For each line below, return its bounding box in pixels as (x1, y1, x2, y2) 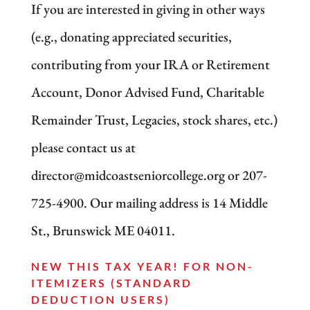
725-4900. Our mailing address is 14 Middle (30, 193, 268, 212)
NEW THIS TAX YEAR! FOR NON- (30, 259, 254, 273)
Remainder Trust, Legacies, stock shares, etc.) (30, 110, 277, 129)
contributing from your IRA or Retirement (30, 55, 270, 73)
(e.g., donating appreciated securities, (30, 27, 232, 46)
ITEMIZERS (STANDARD (30, 275, 192, 289)
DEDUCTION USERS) (30, 292, 170, 306)
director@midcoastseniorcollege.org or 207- (30, 165, 267, 184)
